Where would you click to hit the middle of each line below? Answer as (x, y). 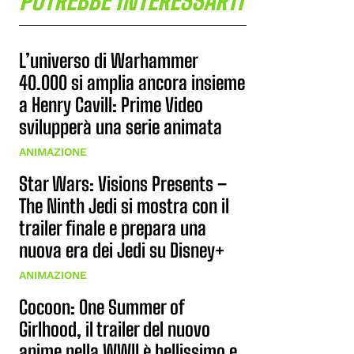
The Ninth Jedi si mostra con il (124, 206)
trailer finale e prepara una (113, 228)
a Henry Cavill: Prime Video (111, 105)
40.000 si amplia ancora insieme (132, 83)
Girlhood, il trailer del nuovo (115, 329)
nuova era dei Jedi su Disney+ (122, 250)
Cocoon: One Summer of (102, 307)
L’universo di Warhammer (109, 60)
